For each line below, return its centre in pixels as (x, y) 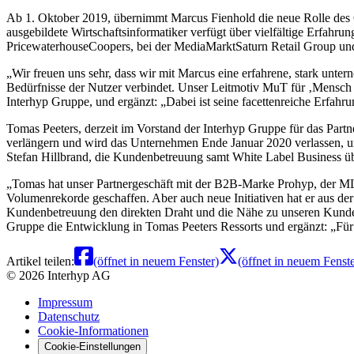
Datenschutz (69, 316)
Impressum (65, 302)
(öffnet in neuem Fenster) (156, 261)
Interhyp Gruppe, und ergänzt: (83, 101)
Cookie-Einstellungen (92, 346)
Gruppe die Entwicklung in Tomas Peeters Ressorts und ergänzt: (168, 226)
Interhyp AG (79, 275)
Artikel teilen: (40, 261)
